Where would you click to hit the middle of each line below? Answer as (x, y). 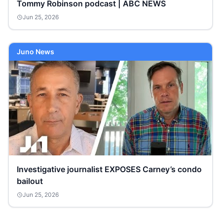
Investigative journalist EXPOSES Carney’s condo (109, 169)
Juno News (36, 52)
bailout (30, 181)
